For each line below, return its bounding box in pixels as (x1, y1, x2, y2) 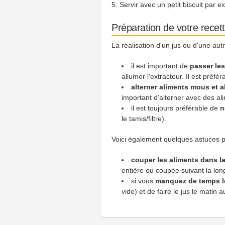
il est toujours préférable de (131, 104, 220, 112)
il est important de (131, 62, 190, 70)
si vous (131, 177, 156, 185)
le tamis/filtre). (122, 115, 166, 123)
